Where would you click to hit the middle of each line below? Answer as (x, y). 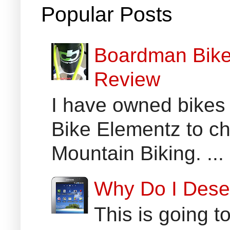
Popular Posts (107, 15)
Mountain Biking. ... (138, 153)
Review (127, 79)
